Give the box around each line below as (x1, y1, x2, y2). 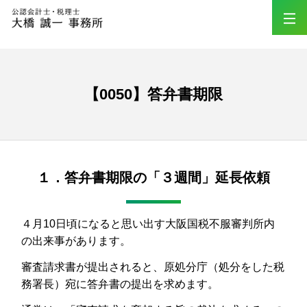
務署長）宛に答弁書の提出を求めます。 (21, 278, 219, 291)
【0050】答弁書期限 (84, 85, 223, 103)
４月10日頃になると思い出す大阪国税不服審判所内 (21, 218, 275, 230)
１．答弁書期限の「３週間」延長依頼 (37, 169, 270, 185)
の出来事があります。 (21, 235, 132, 247)
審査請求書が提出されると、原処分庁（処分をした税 (21, 261, 285, 273)
